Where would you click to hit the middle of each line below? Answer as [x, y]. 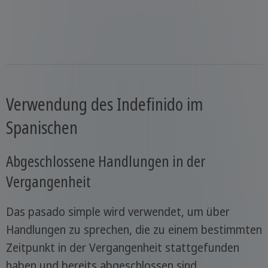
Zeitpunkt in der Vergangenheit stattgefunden [122, 248]
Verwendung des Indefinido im [104, 104]
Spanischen [42, 127]
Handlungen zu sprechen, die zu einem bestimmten [134, 230]
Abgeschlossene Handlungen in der [105, 161]
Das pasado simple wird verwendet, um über [118, 212]
